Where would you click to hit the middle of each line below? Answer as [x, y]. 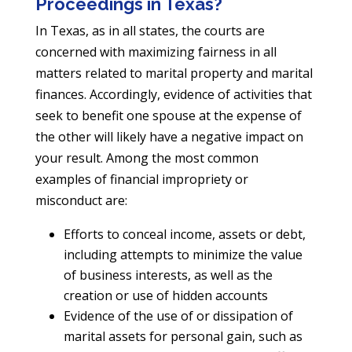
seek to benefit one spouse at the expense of [168, 115]
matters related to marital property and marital [174, 73]
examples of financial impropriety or [141, 179]
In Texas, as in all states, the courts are [150, 30]
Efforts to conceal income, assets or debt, [184, 234]
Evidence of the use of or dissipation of [178, 315]
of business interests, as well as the [168, 275]
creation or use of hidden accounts [165, 295]
